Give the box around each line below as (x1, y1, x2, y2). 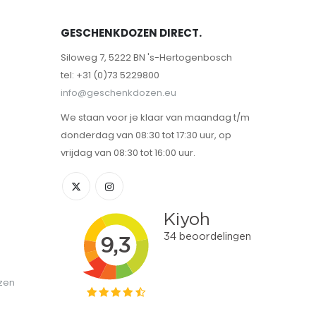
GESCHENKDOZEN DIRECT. (61, 25, 202, 40)
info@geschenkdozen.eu (61, 85, 176, 99)
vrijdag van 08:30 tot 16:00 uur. (61, 145, 195, 159)
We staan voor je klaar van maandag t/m (61, 110, 250, 124)
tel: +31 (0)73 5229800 (61, 68, 159, 82)
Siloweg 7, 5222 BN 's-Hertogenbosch (61, 50, 232, 64)
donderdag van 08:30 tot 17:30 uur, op (61, 128, 231, 142)
